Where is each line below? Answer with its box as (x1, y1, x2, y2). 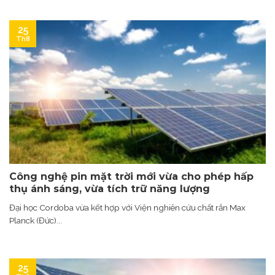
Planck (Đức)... (9, 215, 62, 226)
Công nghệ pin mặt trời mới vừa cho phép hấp (9, 171, 254, 183)
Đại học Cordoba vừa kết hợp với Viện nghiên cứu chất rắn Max (9, 203, 246, 213)
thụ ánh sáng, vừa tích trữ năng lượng (9, 183, 210, 195)
